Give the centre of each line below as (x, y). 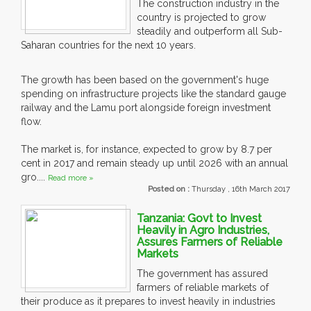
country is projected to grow (201, 18)
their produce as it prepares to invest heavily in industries (148, 302)
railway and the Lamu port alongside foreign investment (146, 108)
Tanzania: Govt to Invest (199, 219)
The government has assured (202, 274)
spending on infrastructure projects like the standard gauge (153, 94)
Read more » (71, 178)
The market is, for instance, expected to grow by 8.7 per (146, 150)
